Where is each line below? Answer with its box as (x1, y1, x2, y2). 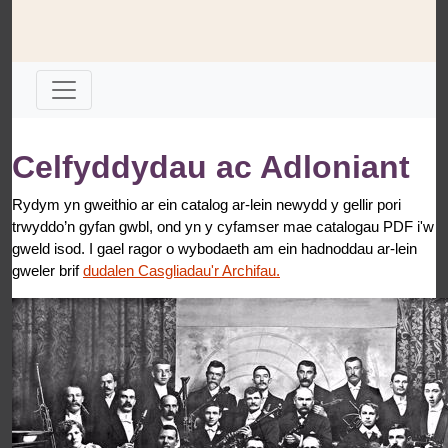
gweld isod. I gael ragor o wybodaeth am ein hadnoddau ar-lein (12, 239, 417, 257)
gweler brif (12, 261, 79, 279)
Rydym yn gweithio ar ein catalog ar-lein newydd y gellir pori (12, 195, 401, 213)
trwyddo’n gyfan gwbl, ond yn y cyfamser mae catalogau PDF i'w (12, 217, 434, 235)
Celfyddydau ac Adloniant (12, 148, 410, 185)
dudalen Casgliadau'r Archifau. (83, 261, 280, 279)
